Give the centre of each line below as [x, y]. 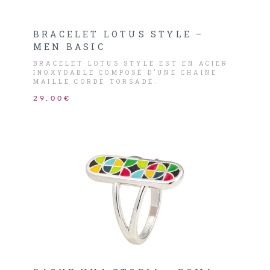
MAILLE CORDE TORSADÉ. [96, 82]
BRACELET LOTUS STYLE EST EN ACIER [131, 64]
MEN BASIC [69, 47]
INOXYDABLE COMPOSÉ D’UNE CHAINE [126, 73]
